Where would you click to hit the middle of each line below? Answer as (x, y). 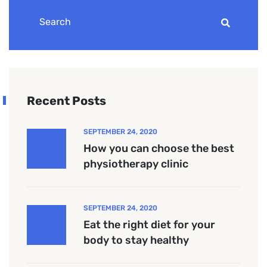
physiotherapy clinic (136, 164)
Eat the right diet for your (149, 224)
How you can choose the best (159, 148)
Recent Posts (66, 100)
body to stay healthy (136, 240)
